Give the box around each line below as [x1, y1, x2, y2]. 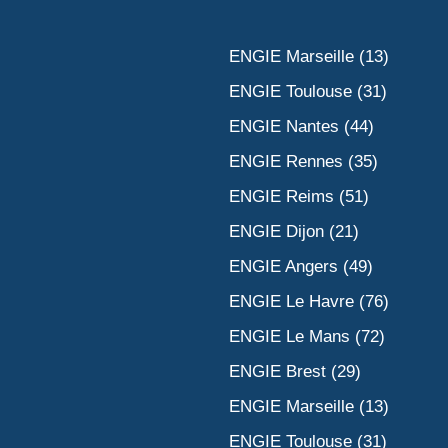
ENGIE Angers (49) [229, 257, 373, 276]
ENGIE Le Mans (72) [229, 327, 385, 346]
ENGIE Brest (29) [229, 362, 361, 381]
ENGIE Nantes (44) [229, 117, 374, 136]
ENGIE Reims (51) [229, 187, 369, 206]
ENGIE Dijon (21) [229, 222, 359, 241]
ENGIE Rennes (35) [229, 152, 378, 171]
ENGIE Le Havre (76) [229, 292, 389, 311]
